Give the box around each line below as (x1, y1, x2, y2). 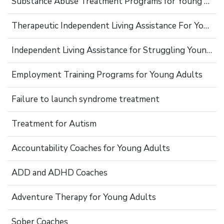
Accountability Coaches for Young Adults (11, 142, 170, 154)
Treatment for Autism (11, 118, 96, 129)
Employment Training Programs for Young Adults (11, 69, 202, 80)
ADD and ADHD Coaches (11, 167, 107, 178)
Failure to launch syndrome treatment (11, 93, 159, 105)
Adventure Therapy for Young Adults (11, 191, 156, 203)
